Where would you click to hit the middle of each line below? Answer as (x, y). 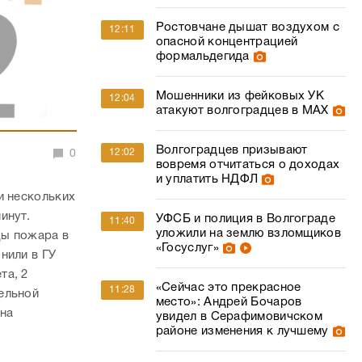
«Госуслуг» (187, 248)
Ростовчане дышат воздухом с (247, 27)
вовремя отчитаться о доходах (248, 165)
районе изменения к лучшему (242, 331)
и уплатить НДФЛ (207, 179)
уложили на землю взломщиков (248, 234)
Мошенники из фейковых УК (240, 96)
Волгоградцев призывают (232, 150)
